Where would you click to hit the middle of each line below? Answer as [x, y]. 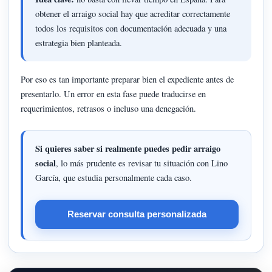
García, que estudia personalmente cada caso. [114, 178]
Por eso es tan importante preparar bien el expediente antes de [127, 79]
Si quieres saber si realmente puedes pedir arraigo [128, 149]
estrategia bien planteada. [79, 42]
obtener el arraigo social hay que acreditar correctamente [133, 13]
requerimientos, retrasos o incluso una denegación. [109, 108]
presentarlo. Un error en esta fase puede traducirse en [114, 93]
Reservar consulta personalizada [137, 214]
